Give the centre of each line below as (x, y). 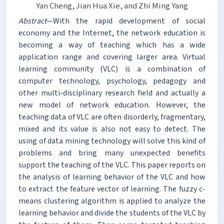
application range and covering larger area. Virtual (112, 57)
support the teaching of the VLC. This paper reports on (112, 165)
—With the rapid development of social (126, 21)
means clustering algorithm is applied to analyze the (112, 201)
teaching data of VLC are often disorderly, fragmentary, (112, 117)
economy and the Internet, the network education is (112, 33)
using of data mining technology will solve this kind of (112, 141)
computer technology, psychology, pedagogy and (112, 81)
